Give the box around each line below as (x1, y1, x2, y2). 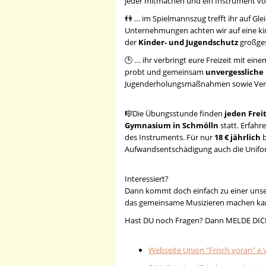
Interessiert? (125, 173, 169, 185)
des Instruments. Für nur (125, 132, 215, 143)
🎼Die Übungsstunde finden (125, 108, 225, 119)
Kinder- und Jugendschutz (138, 37, 239, 48)
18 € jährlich (214, 132, 261, 143)
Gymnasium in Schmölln (125, 120, 219, 131)
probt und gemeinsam (125, 66, 206, 78)
